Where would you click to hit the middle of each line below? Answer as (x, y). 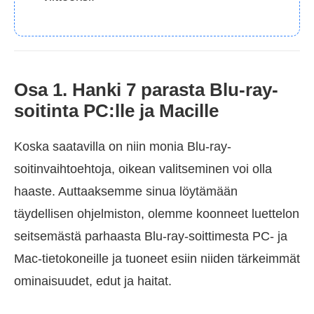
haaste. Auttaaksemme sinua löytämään (126, 192)
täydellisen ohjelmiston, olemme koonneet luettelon (157, 214)
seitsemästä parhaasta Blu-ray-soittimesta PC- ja (151, 237)
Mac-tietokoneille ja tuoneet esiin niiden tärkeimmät (157, 259)
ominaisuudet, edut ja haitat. (93, 281)
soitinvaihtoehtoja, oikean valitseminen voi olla (143, 169)
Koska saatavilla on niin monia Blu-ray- (123, 147)
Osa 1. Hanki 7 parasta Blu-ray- (146, 90)
